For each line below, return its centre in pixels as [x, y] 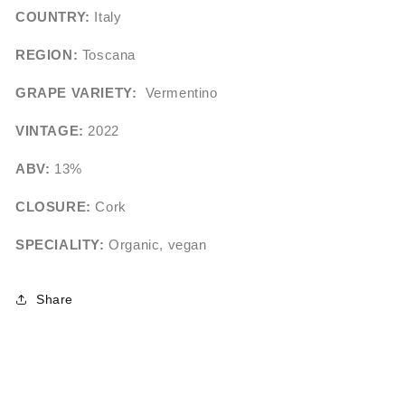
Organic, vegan [155, 245]
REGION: [47, 55]
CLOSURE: [53, 207]
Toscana [107, 55]
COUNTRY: [53, 17]
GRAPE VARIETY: [76, 93]
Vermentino [177, 93]
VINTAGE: [50, 131]
